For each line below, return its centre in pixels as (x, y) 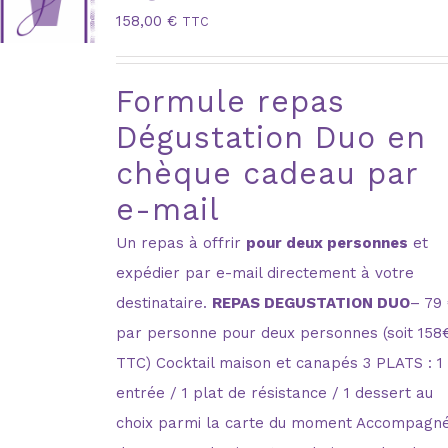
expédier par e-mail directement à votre (265, 272)
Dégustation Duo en (271, 137)
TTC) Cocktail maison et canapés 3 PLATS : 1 (280, 362)
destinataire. (164, 302)
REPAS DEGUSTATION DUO (311, 302)
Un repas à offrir (181, 242)
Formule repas (231, 101)
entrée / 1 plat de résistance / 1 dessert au (275, 392)
